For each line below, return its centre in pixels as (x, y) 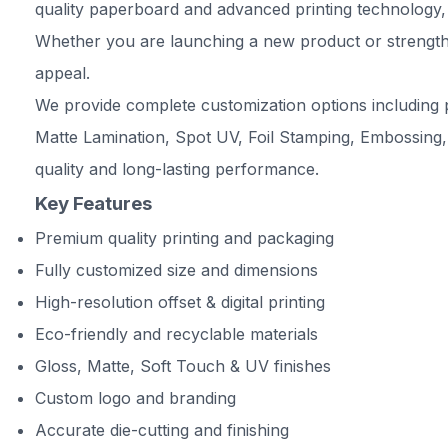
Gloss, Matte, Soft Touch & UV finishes (183, 366)
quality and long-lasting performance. (177, 169)
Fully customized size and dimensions (176, 270)
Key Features (93, 203)
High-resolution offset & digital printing (180, 302)
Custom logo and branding (135, 398)
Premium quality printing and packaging (184, 238)
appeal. (62, 73)
